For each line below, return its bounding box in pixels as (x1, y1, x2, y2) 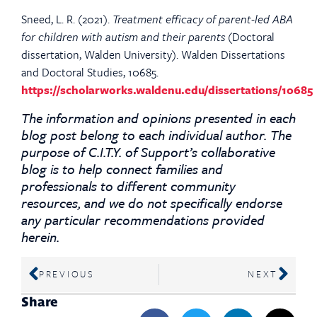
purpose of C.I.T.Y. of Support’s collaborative (21, 142, 275, 161)
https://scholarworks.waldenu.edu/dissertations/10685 (21, 81, 313, 99)
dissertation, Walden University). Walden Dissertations (21, 46, 285, 64)
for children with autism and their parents (21, 28, 225, 46)
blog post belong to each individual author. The (21, 125, 292, 144)
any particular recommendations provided (21, 209, 265, 229)
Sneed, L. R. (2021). (21, 11, 113, 28)
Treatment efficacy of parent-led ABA (113, 11, 293, 28)
